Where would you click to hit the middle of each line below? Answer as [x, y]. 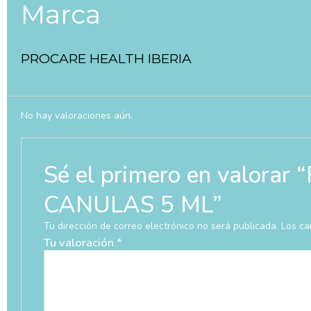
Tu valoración [80, 243]
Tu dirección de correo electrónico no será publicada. [161, 226]
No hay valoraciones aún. [77, 116]
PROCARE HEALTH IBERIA [106, 59]
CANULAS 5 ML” [133, 204]
